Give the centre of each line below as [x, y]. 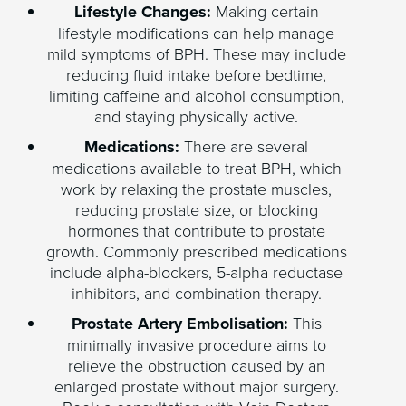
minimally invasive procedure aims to [196, 345]
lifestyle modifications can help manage [197, 33]
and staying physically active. [197, 116]
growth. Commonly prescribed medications [196, 251]
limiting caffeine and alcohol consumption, [196, 96]
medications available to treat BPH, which [196, 168]
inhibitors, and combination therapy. [196, 293]
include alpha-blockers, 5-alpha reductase [197, 272]
